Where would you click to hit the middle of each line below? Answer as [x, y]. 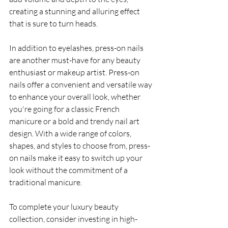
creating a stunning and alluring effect [75, 11]
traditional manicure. [46, 182]
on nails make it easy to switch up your [77, 158]
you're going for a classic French [65, 109]
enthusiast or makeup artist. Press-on [75, 72]
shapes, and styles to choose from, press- [80, 146]
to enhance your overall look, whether [76, 97]
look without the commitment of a [69, 170]
